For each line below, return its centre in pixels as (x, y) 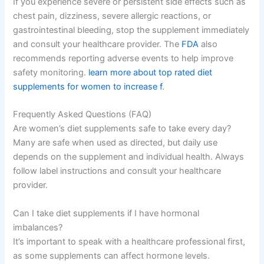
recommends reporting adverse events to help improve (123, 58)
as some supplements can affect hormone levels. (112, 255)
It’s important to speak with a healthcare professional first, (129, 241)
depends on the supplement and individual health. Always (129, 157)
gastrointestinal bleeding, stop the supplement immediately (131, 30)
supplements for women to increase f (88, 86)
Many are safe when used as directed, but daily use (115, 143)
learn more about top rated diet (151, 72)
